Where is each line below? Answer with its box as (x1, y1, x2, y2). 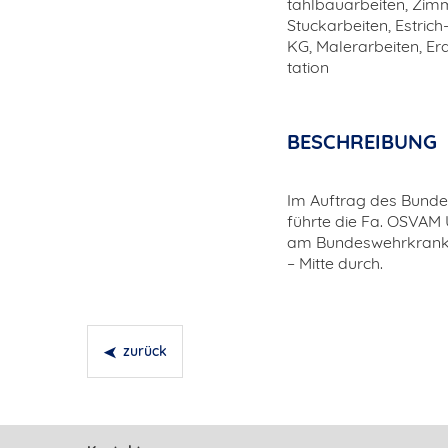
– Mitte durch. (287, 253, 383, 273)
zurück (123, 342, 167, 360)
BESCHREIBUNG (287, 129, 437, 154)
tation (287, 57, 329, 77)
